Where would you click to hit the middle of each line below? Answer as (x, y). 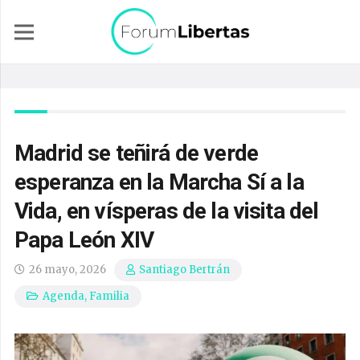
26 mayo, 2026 (68, 270)
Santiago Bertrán (185, 270)
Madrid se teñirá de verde (137, 153)
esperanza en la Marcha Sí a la (159, 182)
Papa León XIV (84, 240)
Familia (110, 296)
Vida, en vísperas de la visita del (167, 211)
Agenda (64, 296)
